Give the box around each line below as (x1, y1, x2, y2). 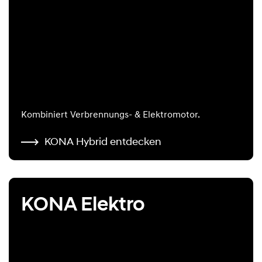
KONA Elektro (21, 192, 145, 216)
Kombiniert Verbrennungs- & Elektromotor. (21, 111, 200, 120)
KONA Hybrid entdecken (44, 135, 161, 149)
